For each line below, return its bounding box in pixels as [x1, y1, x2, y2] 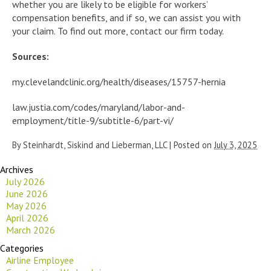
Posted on [174, 139, 214, 151]
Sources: [12, 50, 49, 62]
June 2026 [6, 187, 48, 200]
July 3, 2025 [214, 139, 257, 151]
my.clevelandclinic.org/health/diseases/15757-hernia [12, 75, 226, 88]
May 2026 [6, 199, 47, 212]
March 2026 [6, 223, 55, 236]
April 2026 [6, 211, 48, 224]
